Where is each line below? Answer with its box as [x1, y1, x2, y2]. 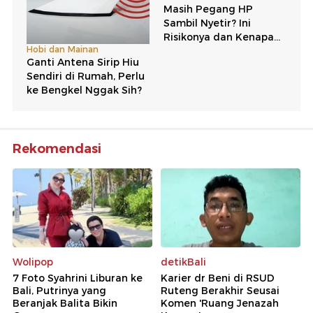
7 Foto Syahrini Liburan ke [13, 271, 143, 284]
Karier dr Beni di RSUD [161, 271, 275, 284]
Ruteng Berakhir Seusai [161, 284, 279, 297]
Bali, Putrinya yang [13, 284, 106, 297]
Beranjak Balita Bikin [13, 296, 117, 310]
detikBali [161, 255, 206, 268]
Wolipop [13, 255, 53, 268]
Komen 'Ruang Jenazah [161, 296, 279, 310]
